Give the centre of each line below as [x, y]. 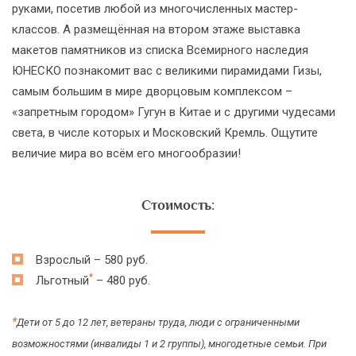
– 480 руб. [122, 280]
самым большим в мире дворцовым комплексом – [152, 91]
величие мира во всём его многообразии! [126, 153]
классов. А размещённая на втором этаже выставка [156, 29]
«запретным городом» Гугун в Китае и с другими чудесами [174, 112]
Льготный [62, 280]
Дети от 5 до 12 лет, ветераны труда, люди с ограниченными [158, 322]
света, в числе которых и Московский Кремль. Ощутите [165, 132]
